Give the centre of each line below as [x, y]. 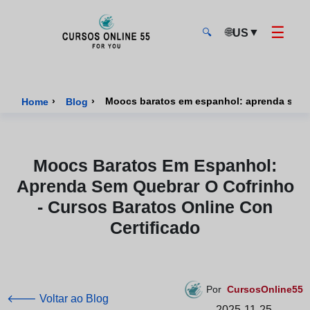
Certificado [155, 228]
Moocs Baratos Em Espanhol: [155, 165]
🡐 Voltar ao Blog [58, 299]
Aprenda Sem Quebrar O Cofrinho [155, 186]
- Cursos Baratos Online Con [155, 207]
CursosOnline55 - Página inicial [98, 62]
